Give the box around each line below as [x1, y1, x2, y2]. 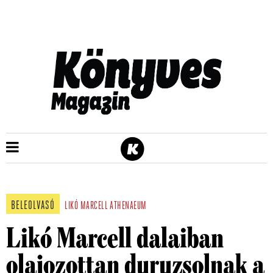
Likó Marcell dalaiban [6, 224, 224, 253]
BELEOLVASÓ [11, 200, 55, 212]
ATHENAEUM [110, 200, 147, 212]
